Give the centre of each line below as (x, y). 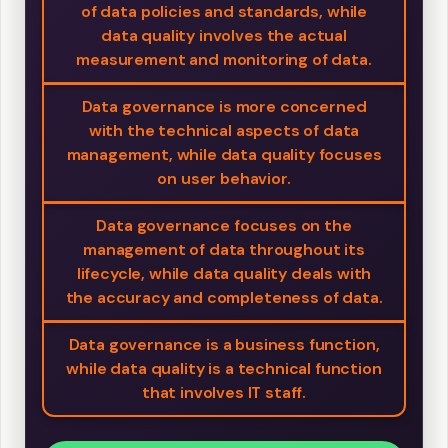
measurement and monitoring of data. (224, 60)
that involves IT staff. (224, 393)
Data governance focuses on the (224, 226)
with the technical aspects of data (224, 131)
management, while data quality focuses (224, 155)
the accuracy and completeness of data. (224, 298)
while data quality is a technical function (224, 369)
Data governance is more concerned (224, 107)
